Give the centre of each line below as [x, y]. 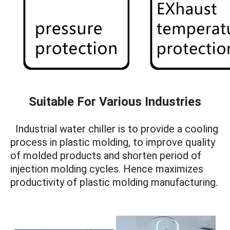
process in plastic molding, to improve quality [113, 142]
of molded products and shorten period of [106, 156]
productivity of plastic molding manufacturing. [114, 183]
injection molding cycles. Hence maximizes [107, 169]
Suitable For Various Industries [115, 102]
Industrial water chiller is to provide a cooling [114, 129]
